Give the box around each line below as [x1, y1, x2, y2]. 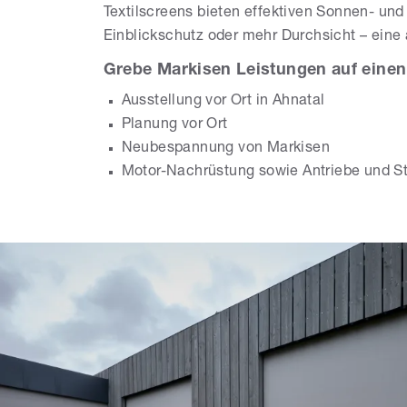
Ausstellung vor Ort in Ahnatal [121, 94, 325, 109]
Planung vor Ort [121, 118, 228, 133]
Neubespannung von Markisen [121, 142, 331, 156]
